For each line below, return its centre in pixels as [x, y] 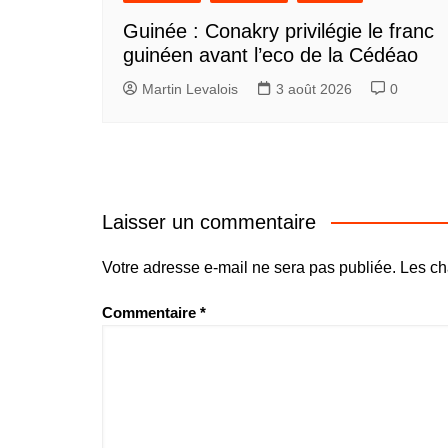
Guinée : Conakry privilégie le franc [278, 30]
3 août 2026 [314, 88]
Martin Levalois [190, 88]
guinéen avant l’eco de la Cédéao [270, 54]
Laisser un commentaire [209, 222]
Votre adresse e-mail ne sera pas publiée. [249, 267]
